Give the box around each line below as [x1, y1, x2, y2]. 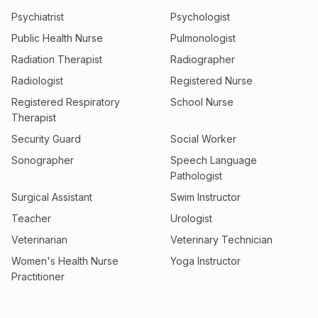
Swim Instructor [170, 191, 241, 203]
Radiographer [170, 53, 235, 65]
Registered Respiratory [11, 96, 120, 108]
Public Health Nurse [11, 32, 103, 44]
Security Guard [11, 133, 81, 145]
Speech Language [170, 154, 257, 166]
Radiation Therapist [11, 53, 102, 65]
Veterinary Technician [170, 234, 273, 246]
